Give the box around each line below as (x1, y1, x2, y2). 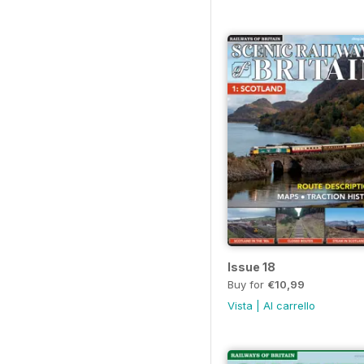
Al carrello (263, 298, 315, 312)
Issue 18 (227, 259, 275, 274)
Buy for (227, 277, 267, 291)
